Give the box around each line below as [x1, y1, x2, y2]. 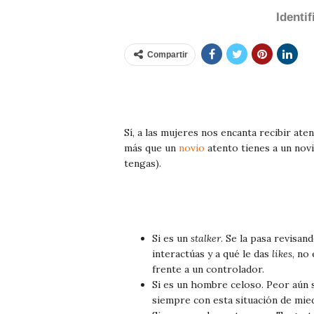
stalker [191, 231, 221, 245]
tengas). [124, 156, 161, 170]
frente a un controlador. [152, 262, 264, 275]
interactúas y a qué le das [152, 247, 272, 260]
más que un [124, 141, 179, 154]
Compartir [147, 49, 188, 60]
